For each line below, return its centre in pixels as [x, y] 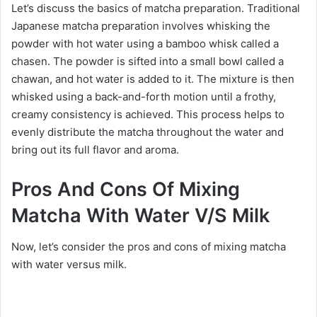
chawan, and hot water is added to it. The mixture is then [153, 79]
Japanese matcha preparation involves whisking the [141, 25]
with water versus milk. [69, 265]
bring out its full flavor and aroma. [95, 149]
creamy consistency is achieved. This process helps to [148, 114]
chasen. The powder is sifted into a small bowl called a [148, 61]
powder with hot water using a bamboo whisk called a [145, 43]
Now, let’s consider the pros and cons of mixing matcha [149, 247]
